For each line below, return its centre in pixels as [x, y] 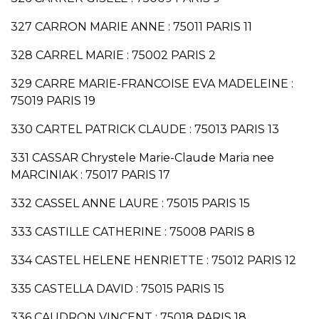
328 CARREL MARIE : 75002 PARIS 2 [113, 56]
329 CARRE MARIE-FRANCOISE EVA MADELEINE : [152, 84]
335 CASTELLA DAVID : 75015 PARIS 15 [117, 289]
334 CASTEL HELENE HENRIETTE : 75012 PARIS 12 [153, 261]
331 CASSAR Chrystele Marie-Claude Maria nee [142, 158]
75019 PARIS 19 [53, 101]
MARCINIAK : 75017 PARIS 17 [90, 175]
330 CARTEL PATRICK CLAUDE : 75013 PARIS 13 [145, 130]
